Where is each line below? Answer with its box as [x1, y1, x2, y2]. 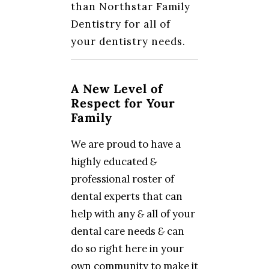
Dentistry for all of [71, 17, 171, 31]
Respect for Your [71, 95, 175, 111]
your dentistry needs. [71, 35, 186, 48]
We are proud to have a [71, 138, 181, 151]
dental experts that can [71, 190, 183, 203]
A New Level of [71, 81, 163, 97]
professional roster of [71, 172, 174, 186]
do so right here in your [71, 242, 184, 255]
